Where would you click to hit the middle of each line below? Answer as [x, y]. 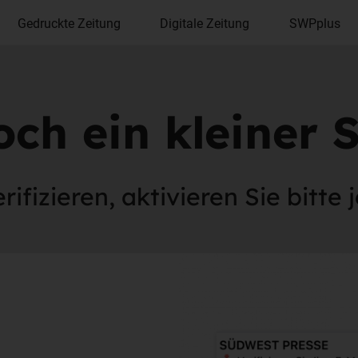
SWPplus [314, 22]
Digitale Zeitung [205, 22]
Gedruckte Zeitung [70, 22]
